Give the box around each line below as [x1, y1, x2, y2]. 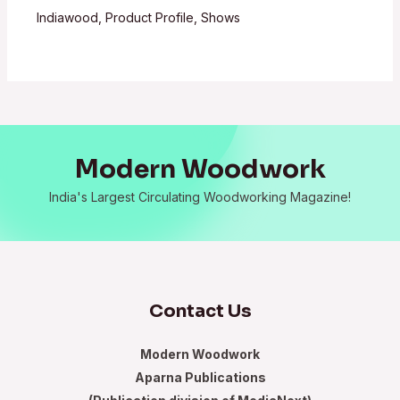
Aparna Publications [134, 369, 266, 385]
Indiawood [37, 9, 99, 25]
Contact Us [148, 299, 252, 322]
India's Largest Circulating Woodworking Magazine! [49, 188, 351, 204]
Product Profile [105, 9, 195, 25]
